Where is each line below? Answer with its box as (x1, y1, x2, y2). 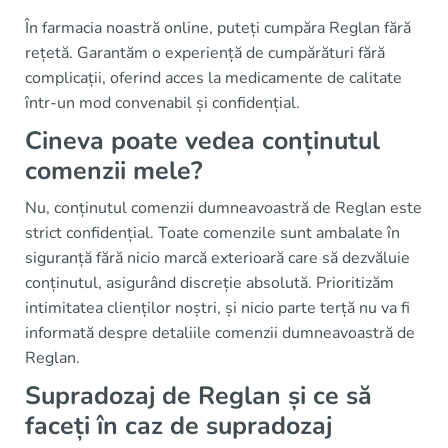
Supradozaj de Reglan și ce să (25, 378, 372, 413)
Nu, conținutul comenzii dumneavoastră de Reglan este (25, 196, 422, 219)
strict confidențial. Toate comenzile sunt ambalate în (25, 221, 400, 244)
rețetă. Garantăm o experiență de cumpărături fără (25, 41, 385, 64)
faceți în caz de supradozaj (25, 408, 332, 443)
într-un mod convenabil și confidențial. (25, 91, 300, 114)
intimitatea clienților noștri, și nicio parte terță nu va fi (25, 296, 410, 319)
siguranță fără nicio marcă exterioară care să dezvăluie (25, 246, 410, 269)
